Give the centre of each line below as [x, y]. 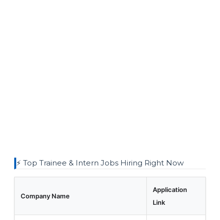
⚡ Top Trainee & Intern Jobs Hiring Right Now [100, 163]
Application [170, 189]
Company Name [45, 196]
